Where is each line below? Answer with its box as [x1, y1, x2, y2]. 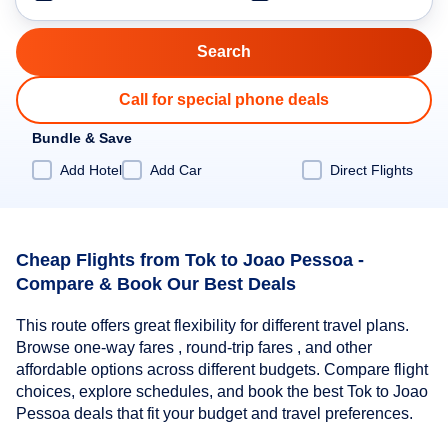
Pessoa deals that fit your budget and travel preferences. [16, 405, 413, 423]
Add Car [150, 161, 202, 178]
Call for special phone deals [119, 91, 329, 108]
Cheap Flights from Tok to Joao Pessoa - [16, 249, 364, 270]
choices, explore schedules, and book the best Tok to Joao [16, 383, 428, 401]
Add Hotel [60, 161, 122, 178]
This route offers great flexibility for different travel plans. [16, 317, 409, 335]
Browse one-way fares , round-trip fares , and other [16, 339, 372, 357]
